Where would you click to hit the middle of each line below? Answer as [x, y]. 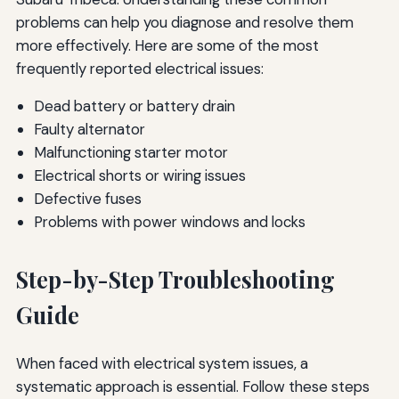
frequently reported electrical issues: [139, 68]
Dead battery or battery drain [134, 106]
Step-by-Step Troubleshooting [175, 280]
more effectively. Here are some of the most [167, 45]
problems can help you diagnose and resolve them [184, 22]
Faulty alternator [89, 130]
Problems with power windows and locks [169, 222]
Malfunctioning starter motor [130, 153]
